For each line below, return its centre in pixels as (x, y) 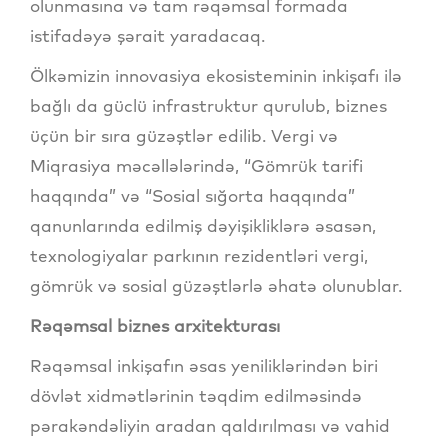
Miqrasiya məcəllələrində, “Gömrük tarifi (196, 166)
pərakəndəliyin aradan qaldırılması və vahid (210, 426)
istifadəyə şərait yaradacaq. (147, 36)
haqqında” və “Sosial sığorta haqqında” (192, 196)
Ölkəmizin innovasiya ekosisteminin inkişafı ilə (216, 76)
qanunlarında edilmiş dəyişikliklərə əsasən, (203, 226)
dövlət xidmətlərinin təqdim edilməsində (196, 396)
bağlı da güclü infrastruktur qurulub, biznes (208, 106)
